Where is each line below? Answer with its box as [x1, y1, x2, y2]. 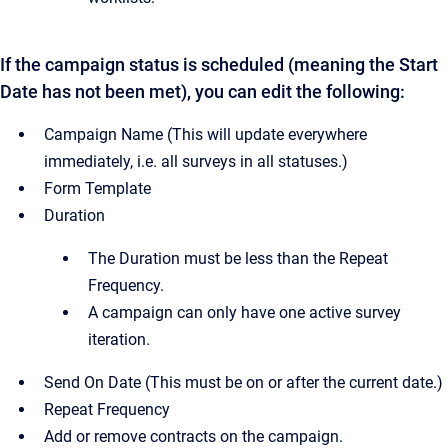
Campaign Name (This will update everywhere [44, 125, 367, 144]
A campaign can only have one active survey [88, 303, 401, 322]
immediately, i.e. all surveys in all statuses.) [44, 152, 348, 171]
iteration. [88, 330, 150, 349]
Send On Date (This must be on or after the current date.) [44, 373, 443, 392]
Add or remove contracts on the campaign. [44, 427, 343, 446]
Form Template [44, 179, 151, 198]
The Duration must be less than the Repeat [88, 249, 388, 268]
